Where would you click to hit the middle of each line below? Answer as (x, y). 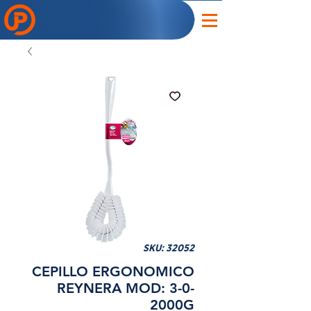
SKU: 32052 (169, 249)
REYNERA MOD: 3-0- (126, 288)
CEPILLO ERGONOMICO (113, 271)
